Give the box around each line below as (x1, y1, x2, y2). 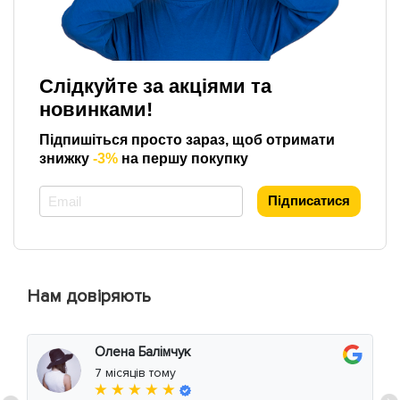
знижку (39, 151, 93, 167)
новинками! (39, 98, 153, 121)
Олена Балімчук (95, 344, 190, 361)
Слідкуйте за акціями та (39, 75, 271, 98)
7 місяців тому (95, 365, 176, 381)
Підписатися (268, 193, 350, 209)
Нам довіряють (27, 286, 151, 308)
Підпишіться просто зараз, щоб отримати (39, 132, 335, 148)
